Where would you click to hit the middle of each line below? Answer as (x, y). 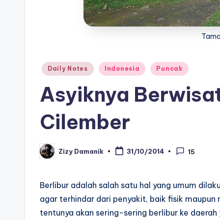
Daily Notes (68, 69)
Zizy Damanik (81, 151)
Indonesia (122, 69)
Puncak (169, 69)
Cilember (85, 122)
